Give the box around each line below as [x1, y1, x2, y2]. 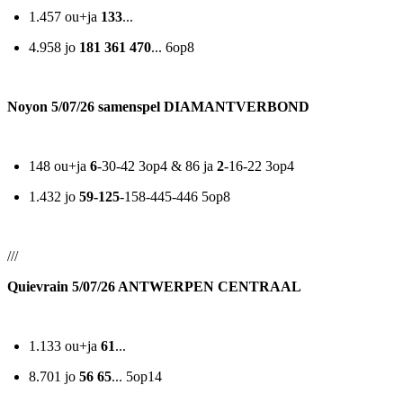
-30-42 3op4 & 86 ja [97, 158, 217, 175]
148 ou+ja [29, 158, 90, 175]
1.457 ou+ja [29, 9, 101, 25]
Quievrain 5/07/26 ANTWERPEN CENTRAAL [7, 279, 301, 295]
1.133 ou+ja [29, 338, 101, 354]
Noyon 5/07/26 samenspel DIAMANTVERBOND [7, 99, 309, 115]
